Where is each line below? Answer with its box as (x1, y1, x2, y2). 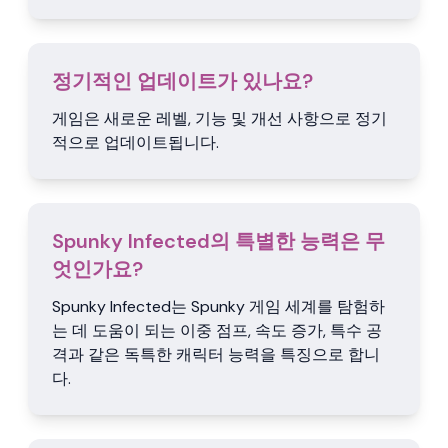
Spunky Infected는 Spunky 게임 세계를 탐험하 (52, 296, 385, 317)
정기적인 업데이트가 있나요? (52, 68, 313, 94)
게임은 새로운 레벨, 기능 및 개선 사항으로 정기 (52, 108, 387, 129)
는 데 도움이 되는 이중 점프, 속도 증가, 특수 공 (52, 320, 382, 341)
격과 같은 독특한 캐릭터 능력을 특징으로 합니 (52, 344, 380, 365)
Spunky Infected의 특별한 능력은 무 (52, 228, 385, 254)
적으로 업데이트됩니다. (52, 132, 219, 153)
